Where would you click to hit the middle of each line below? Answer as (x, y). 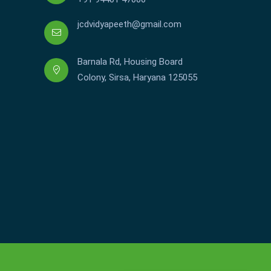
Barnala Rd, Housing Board (130, 62)
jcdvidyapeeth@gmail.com (129, 24)
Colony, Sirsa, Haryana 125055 (137, 78)
